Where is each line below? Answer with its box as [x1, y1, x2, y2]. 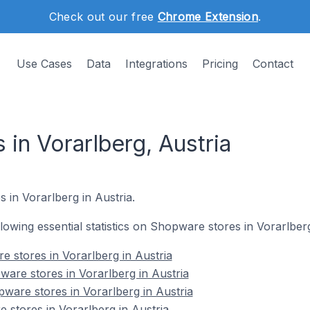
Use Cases [17, 57, 72, 71]
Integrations [125, 57, 188, 71]
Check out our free [48, 10, 158, 24]
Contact [253, 57, 293, 71]
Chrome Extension [157, 10, 258, 24]
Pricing [202, 57, 238, 71]
